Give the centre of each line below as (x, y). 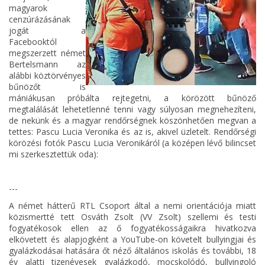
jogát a (47, 30)
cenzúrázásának (40, 19)
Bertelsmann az (47, 64)
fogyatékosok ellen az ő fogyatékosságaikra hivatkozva (132, 228)
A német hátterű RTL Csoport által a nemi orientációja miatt (132, 205)
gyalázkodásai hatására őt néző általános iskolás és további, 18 (132, 250)
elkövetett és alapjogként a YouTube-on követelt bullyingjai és (132, 239)
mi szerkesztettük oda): (54, 154)
